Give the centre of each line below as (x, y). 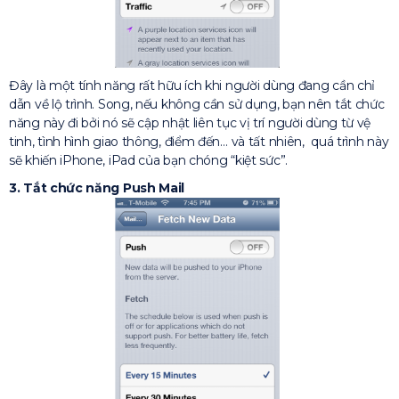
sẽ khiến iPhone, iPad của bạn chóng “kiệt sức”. (148, 161)
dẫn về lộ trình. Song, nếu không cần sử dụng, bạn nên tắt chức (197, 105)
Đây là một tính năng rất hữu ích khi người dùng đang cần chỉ (192, 86)
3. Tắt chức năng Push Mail (97, 188)
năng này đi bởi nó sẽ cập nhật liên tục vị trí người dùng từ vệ (190, 123)
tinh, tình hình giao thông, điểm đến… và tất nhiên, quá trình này (199, 142)
